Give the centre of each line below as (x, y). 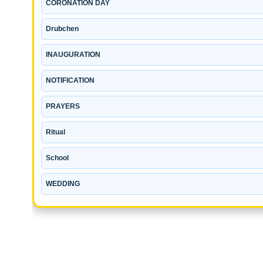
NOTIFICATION (70, 80)
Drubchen (62, 28)
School (57, 158)
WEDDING (63, 183)
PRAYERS (63, 106)
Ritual (55, 132)
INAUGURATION (73, 54)
